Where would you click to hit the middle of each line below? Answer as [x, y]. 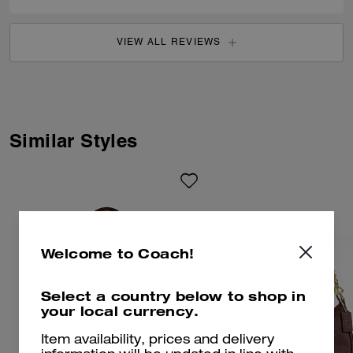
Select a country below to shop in [174, 296]
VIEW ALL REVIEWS [169, 42]
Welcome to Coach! [118, 253]
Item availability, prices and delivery [158, 341]
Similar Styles [74, 140]
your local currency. [120, 311]
